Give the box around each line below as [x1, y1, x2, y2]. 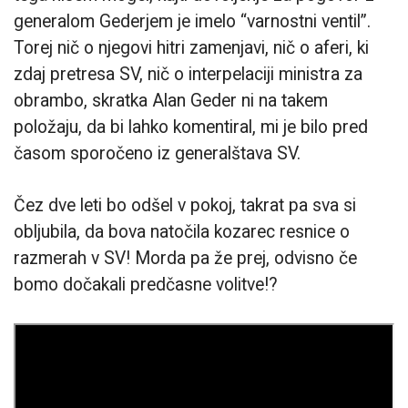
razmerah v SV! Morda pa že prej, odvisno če [14, 247, 357, 269]
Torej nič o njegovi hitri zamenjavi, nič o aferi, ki [14, 37, 369, 59]
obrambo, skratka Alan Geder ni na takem [14, 90, 328, 112]
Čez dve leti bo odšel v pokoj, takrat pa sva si [14, 194, 356, 216]
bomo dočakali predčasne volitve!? [14, 273, 278, 295]
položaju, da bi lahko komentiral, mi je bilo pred [14, 117, 368, 138]
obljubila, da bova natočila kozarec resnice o [14, 220, 350, 242]
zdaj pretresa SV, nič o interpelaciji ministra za [14, 64, 362, 86]
